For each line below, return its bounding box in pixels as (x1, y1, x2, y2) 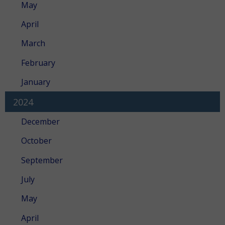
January (21, 76, 50, 88)
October (21, 135, 52, 147)
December (21, 116, 60, 127)
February (21, 57, 55, 68)
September (21, 154, 63, 166)
